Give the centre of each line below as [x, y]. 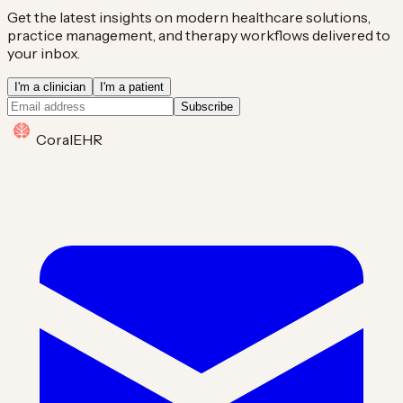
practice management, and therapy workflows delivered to [199, 35]
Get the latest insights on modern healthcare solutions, [189, 17]
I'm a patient [132, 86]
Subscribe [207, 106]
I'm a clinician [50, 86]
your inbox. [44, 53]
